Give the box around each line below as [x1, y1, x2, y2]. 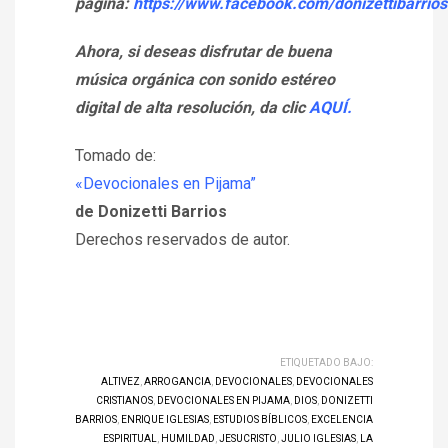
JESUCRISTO [219, 433, 277, 444]
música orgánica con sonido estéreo [75, 70, 335, 89]
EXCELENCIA [311, 414, 373, 425]
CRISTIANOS [96, 395, 153, 406]
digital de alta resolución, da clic [75, 98, 309, 117]
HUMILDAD [161, 433, 215, 444]
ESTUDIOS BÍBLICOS [213, 414, 307, 425]
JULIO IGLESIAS [281, 433, 356, 444]
